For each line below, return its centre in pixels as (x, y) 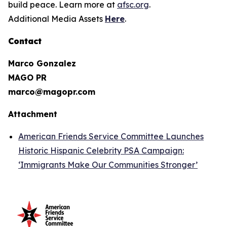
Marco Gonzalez (42, 63)
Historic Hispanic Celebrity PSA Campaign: (101, 150)
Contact (25, 41)
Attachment (33, 114)
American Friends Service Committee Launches (111, 136)
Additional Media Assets (56, 19)
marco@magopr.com (52, 92)
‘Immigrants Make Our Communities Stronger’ (108, 165)
